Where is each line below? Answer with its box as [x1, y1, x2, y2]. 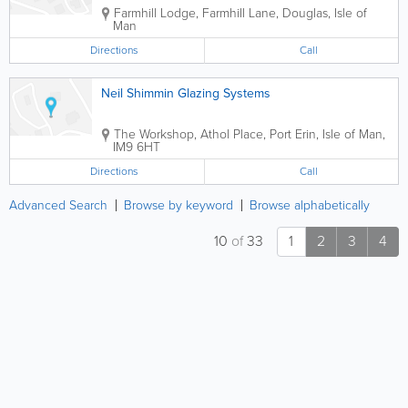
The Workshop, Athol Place [114, 125, 263, 144]
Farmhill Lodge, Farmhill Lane [114, 4, 276, 23]
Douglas [282, 4, 328, 23]
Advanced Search [9, 196, 107, 215]
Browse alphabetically [250, 196, 370, 215]
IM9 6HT [113, 138, 160, 157]
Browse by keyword [124, 196, 233, 215]
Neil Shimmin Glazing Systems [101, 84, 270, 103]
